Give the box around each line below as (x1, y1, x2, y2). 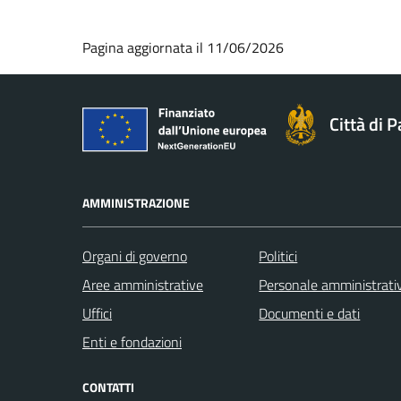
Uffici (82, 303, 112, 325)
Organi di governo (82, 245, 187, 268)
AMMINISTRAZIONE (82, 193, 190, 213)
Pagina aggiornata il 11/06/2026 (82, 36, 284, 58)
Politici (259, 245, 298, 268)
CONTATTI (82, 378, 134, 397)
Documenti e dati (259, 303, 361, 325)
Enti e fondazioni (82, 331, 182, 354)
